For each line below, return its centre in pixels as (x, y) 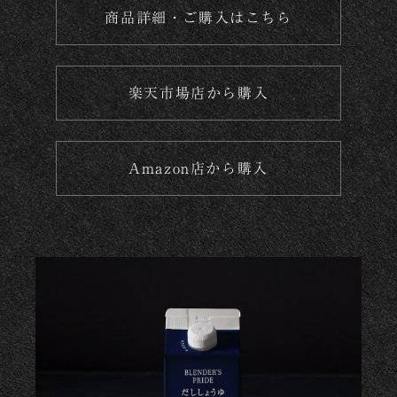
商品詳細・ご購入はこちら (198, 17)
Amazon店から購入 (198, 168)
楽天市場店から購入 (198, 93)
